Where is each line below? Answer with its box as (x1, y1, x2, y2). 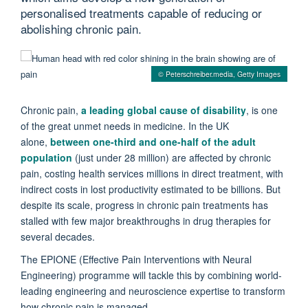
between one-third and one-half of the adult (50, 134, 256, 148)
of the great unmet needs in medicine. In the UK (21, 118, 229, 133)
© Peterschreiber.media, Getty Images (158, 68, 280, 79)
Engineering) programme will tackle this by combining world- (21, 267, 282, 282)
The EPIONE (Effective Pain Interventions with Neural (21, 252, 252, 266)
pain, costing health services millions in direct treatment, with (21, 166, 283, 180)
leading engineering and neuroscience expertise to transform (21, 283, 285, 298)
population (21, 150, 72, 164)
